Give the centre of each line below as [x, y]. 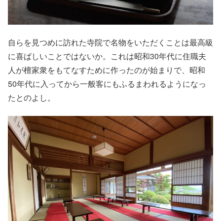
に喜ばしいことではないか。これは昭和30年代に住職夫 [107, 56]
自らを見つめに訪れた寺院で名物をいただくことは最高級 [110, 42]
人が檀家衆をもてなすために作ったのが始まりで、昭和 [107, 70]
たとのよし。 [32, 98]
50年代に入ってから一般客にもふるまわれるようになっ [107, 84]
